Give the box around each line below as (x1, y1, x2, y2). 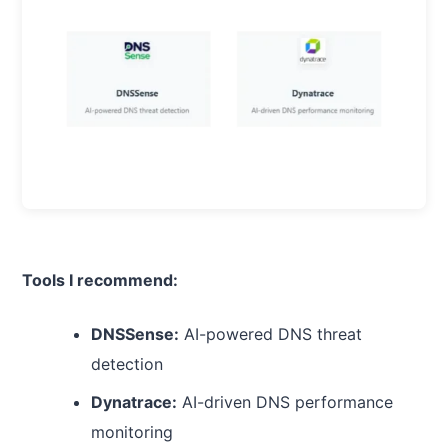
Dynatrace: (90, 391, 177, 412)
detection (90, 353, 163, 374)
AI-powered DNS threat (178, 323, 362, 344)
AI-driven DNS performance (176, 391, 393, 412)
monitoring (90, 421, 173, 442)
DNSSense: (90, 323, 179, 344)
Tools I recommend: (22, 269, 178, 290)
